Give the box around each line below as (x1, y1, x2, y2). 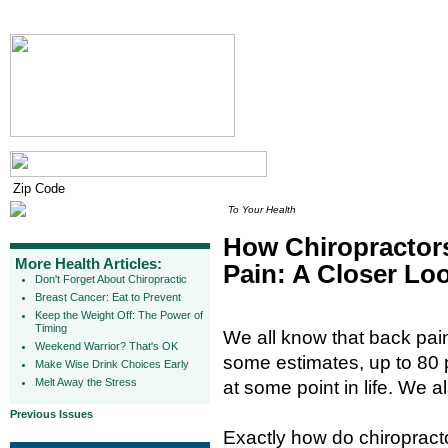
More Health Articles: (15, 255, 162, 272)
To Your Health (228, 204, 296, 215)
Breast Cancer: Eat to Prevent (35, 291, 181, 303)
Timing (35, 322, 67, 334)
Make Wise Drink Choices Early (35, 358, 189, 370)
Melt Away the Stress (35, 376, 137, 388)
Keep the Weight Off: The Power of (35, 309, 203, 321)
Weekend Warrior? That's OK (35, 340, 178, 352)
